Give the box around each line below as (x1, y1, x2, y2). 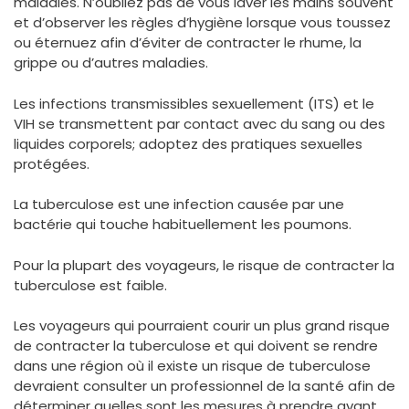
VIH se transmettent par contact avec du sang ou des (14, 113, 385, 133)
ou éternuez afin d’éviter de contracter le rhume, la (14, 33, 362, 52)
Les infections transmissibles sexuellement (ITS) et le (14, 93, 374, 113)
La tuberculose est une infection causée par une (14, 194, 344, 214)
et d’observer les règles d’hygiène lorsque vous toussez (14, 13, 391, 32)
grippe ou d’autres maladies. (14, 53, 208, 72)
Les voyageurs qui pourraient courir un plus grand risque (14, 316, 390, 335)
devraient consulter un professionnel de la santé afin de (14, 376, 395, 395)
